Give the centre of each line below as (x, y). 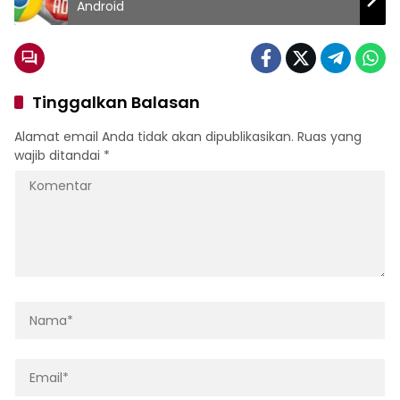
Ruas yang (329, 137)
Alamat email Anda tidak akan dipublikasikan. (154, 137)
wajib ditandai (59, 155)
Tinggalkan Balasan (116, 102)
